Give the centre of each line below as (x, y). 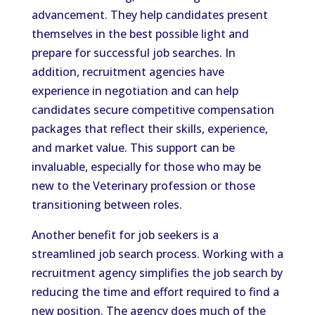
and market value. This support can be (133, 148)
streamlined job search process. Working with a (157, 254)
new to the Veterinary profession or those (143, 186)
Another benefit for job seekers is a (125, 235)
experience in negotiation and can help (135, 91)
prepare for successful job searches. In (133, 53)
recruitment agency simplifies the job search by (157, 273)
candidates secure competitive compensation (153, 110)
